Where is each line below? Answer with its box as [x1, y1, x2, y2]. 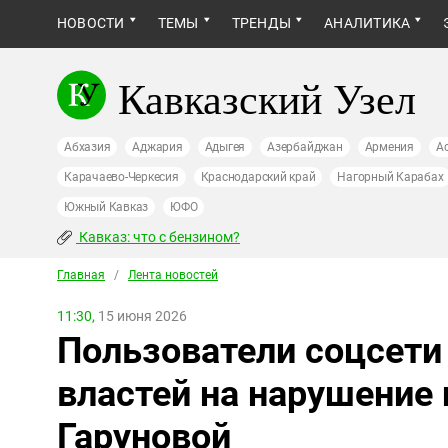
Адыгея [204, 140, 246, 154]
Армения [364, 140, 414, 154]
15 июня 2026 [95, 308, 187, 324]
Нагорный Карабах [337, 170, 444, 184]
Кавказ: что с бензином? [76, 229, 240, 245]
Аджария [132, 140, 183, 154]
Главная [57, 268, 105, 282]
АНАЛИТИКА [324, 15, 411, 31]
